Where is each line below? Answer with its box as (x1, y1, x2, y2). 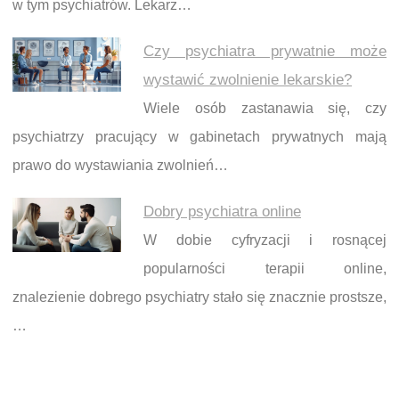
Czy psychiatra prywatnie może (143, 43, 387, 61)
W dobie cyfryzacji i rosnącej (143, 232, 387, 248)
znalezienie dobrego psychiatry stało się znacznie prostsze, (12, 289, 387, 305)
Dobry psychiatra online (143, 203, 301, 221)
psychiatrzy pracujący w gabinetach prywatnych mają (12, 129, 387, 145)
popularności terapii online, (143, 261, 387, 277)
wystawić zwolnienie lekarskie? (143, 71, 352, 89)
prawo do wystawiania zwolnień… (12, 158, 228, 174)
